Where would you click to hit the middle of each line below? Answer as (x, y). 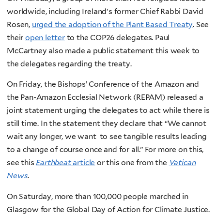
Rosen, (19, 24)
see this (22, 163)
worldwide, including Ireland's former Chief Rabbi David (105, 11)
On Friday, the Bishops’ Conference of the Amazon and (103, 84)
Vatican (182, 163)
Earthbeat (54, 163)
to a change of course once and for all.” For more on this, (105, 150)
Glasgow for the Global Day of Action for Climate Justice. (108, 209)
